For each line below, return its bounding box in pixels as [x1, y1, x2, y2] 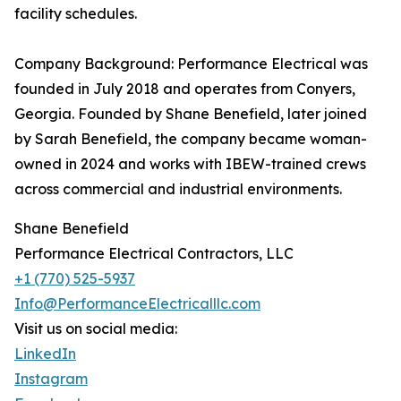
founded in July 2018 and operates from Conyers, [14, 80, 355, 98]
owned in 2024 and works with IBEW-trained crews [14, 155, 366, 173]
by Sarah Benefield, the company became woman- [14, 130, 367, 148]
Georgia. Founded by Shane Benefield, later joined [14, 105, 367, 123]
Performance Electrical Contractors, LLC [14, 244, 294, 262]
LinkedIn [14, 345, 76, 363]
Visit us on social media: [14, 320, 177, 337]
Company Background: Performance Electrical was [14, 55, 368, 73]
